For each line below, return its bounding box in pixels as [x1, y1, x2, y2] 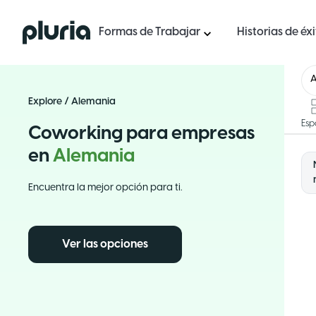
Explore [28, 97, 62, 107]
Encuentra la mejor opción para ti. [28, 183, 182, 193]
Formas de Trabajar [99, 26, 200, 38]
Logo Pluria [22, 22, 79, 34]
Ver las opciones [62, 238, 148, 250]
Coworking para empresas [28, 124, 255, 144]
